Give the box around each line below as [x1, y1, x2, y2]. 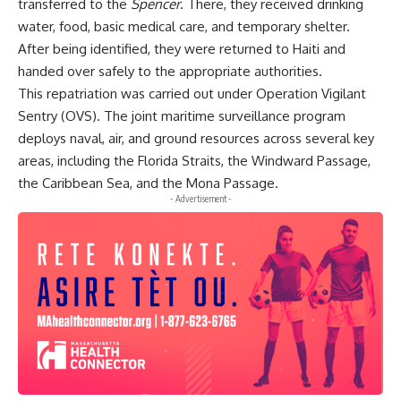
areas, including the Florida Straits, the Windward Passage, [18, 152, 371, 169]
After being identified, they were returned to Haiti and [18, 40, 346, 57]
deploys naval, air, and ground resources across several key [18, 130, 374, 147]
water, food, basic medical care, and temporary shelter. [18, 18, 350, 35]
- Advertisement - [169, 193, 232, 204]
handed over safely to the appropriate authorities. [18, 63, 322, 80]
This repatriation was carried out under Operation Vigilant [18, 85, 366, 102]
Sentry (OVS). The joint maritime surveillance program [18, 107, 346, 124]
